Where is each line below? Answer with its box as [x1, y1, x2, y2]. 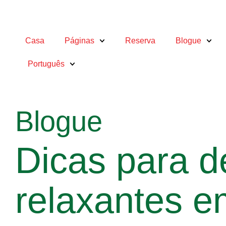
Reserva [125, 36, 156, 45]
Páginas [65, 36, 94, 45]
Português [27, 60, 65, 68]
